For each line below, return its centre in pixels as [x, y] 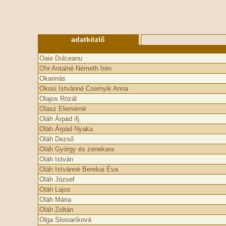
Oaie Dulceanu [61, 58]
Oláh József [57, 179]
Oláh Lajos [55, 189]
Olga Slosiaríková [65, 220]
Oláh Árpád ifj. [60, 119]
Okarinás [52, 78]
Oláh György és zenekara [76, 149]
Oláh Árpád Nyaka [66, 129]
